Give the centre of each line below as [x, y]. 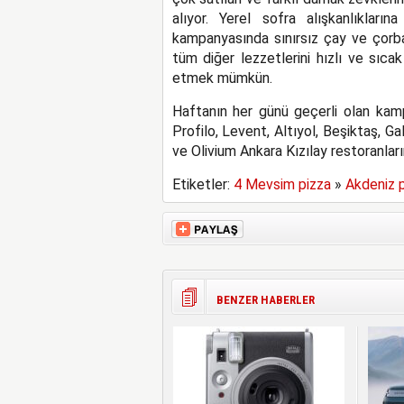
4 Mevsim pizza [282, 184]
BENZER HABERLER [265, 300]
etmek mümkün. [222, 78]
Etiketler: [202, 184]
